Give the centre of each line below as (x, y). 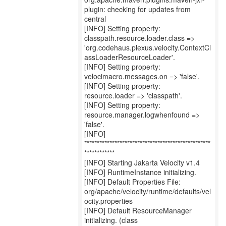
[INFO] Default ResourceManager (138, 210)
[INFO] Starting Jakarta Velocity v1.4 (142, 162)
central (95, 19)
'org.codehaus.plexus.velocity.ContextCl (148, 47)
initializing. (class (111, 220)
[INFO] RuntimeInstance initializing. (140, 172)
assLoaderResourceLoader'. (130, 57)
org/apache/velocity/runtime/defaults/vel (148, 191)
